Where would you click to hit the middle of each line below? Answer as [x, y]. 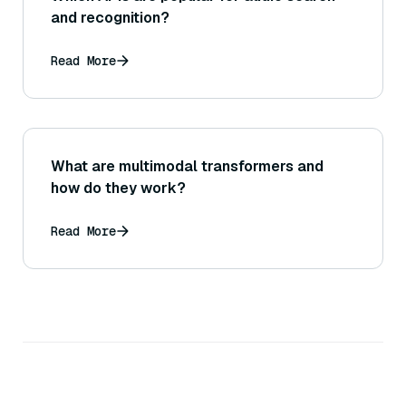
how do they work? [118, 188]
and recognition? [110, 18]
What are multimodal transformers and [187, 167]
